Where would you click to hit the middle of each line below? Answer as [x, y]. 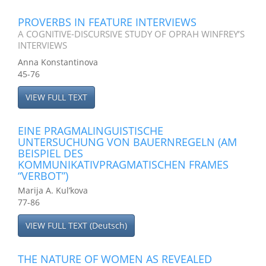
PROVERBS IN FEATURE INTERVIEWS [107, 22]
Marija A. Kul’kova [53, 190]
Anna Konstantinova [58, 62]
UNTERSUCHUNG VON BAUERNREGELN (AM [127, 142]
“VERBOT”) [43, 176]
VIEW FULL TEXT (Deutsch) [76, 225]
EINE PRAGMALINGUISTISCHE [91, 131]
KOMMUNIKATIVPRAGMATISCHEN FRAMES [123, 164]
